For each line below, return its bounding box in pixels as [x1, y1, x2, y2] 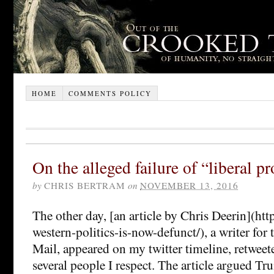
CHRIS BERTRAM [44, 179, 125, 191]
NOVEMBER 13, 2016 [140, 179, 239, 191]
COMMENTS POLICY [68, 88, 152, 98]
